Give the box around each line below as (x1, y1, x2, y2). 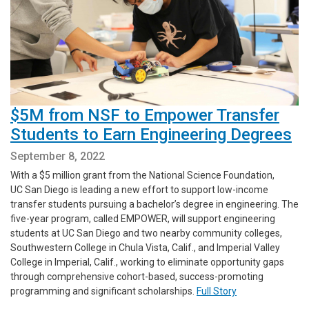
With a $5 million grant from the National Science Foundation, (10, 169, 275, 181)
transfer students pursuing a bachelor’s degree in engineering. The (10, 198, 299, 210)
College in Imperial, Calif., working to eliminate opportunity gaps (10, 256, 284, 268)
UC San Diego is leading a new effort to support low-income (10, 183, 268, 195)
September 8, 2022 (10, 149, 105, 163)
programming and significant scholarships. (10, 285, 197, 297)
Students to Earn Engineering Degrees (10, 124, 292, 144)
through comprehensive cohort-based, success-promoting (10, 270, 263, 282)
